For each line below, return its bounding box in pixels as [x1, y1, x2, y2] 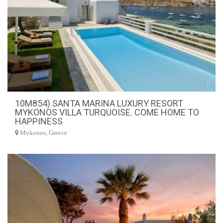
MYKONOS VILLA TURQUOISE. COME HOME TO [15, 107, 199, 117]
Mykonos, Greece [18, 129, 67, 136]
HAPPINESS [15, 115, 63, 126]
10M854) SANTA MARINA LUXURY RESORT [15, 98, 183, 109]
